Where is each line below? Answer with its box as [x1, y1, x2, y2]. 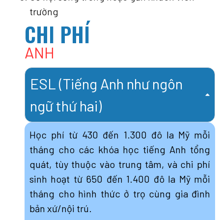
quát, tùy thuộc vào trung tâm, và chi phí [29, 158, 210, 170]
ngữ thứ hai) [30, 96, 102, 114]
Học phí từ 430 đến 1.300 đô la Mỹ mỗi [29, 128, 210, 140]
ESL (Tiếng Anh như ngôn [30, 74, 183, 92]
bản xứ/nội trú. [29, 202, 92, 214]
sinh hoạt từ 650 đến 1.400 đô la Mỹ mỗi [29, 172, 210, 185]
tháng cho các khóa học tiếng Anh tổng [29, 143, 210, 155]
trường [29, 5, 58, 17]
